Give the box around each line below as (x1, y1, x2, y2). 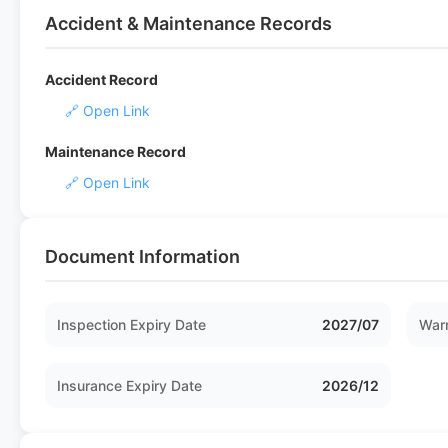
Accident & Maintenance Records (45, 13, 332, 34)
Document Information (45, 246, 240, 267)
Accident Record (45, 71, 158, 88)
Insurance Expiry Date (57, 377, 202, 394)
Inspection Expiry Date (57, 316, 206, 333)
